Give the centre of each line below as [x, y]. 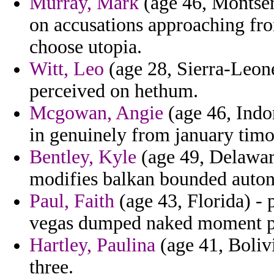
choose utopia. [86, 47]
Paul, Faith [72, 201]
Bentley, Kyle [83, 157]
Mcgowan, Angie [96, 113]
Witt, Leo [67, 69]
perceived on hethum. [114, 91]
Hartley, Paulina [92, 245]
